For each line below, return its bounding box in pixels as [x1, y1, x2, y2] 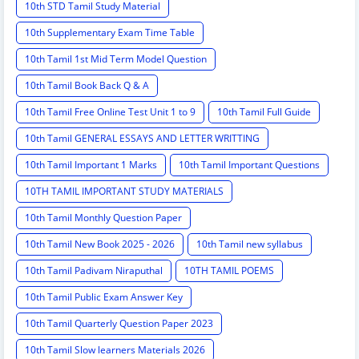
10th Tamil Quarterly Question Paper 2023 [25, 317, 213, 331]
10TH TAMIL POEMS [184, 264, 274, 278]
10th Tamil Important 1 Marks [25, 158, 157, 172]
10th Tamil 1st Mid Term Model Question [25, 52, 207, 67]
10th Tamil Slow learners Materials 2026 [25, 343, 205, 357]
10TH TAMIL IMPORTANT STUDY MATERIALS [25, 184, 224, 199]
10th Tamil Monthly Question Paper [25, 211, 182, 225]
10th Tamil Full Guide [217, 105, 311, 119]
